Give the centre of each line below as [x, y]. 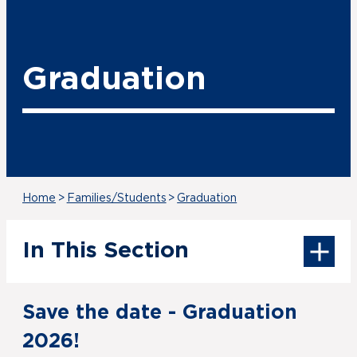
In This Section [106, 251]
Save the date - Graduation [160, 313]
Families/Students [116, 198]
